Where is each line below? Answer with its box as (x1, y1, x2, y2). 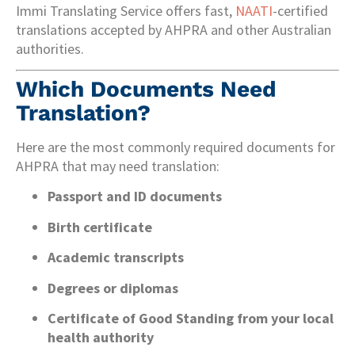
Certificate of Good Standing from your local (48, 308, 334, 327)
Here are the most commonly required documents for (16, 137, 335, 156)
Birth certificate (48, 217, 152, 236)
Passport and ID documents (48, 187, 222, 206)
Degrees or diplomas (48, 278, 178, 297)
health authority (48, 327, 154, 346)
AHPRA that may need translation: (16, 156, 219, 175)
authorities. (16, 39, 84, 58)
